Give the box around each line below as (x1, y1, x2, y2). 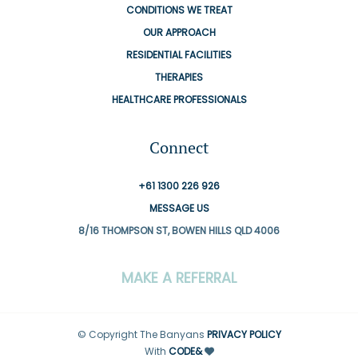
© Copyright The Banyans (77, 327, 207, 341)
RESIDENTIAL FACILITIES (126, 47, 232, 62)
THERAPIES (155, 70, 203, 84)
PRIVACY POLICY (206, 327, 281, 341)
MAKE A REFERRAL (121, 268, 237, 288)
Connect (149, 136, 209, 158)
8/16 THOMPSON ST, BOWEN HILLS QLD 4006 (78, 223, 280, 237)
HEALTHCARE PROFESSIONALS (111, 92, 247, 106)
